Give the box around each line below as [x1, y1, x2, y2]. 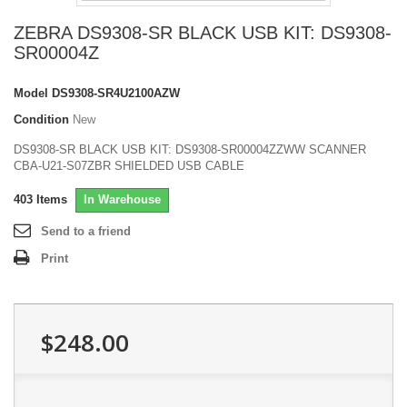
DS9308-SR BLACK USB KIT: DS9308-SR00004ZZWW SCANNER [14, 143, 366, 156]
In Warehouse [84, 193, 161, 206]
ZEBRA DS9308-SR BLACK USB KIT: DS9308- [14, 23, 392, 43]
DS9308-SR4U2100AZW [52, 86, 180, 100]
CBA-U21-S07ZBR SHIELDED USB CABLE [14, 159, 244, 173]
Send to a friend [41, 224, 131, 238]
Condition [14, 113, 69, 126]
